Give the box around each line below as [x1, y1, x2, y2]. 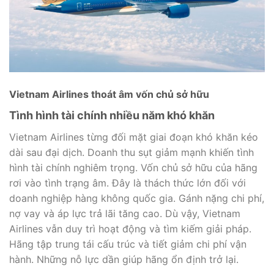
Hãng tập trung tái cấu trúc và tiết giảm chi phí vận [9, 237, 246, 250]
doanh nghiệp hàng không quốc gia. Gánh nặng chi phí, [9, 191, 264, 204]
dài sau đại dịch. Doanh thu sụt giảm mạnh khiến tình [9, 146, 254, 158]
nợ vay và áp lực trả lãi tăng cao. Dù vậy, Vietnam [9, 207, 240, 220]
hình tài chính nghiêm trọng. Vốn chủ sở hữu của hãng [9, 161, 257, 174]
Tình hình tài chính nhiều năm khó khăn [9, 108, 215, 122]
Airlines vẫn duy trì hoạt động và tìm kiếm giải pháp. [9, 222, 251, 235]
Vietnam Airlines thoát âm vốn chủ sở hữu [9, 87, 209, 100]
